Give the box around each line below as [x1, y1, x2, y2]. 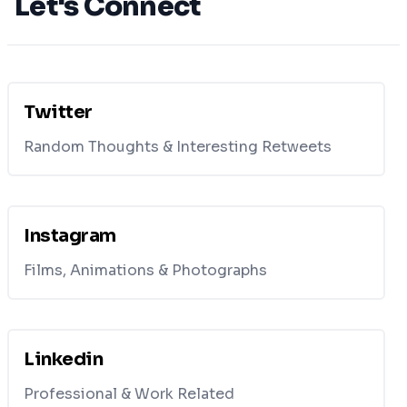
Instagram [24, 224, 116, 247]
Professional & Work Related [24, 384, 234, 403]
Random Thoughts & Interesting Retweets [24, 137, 332, 156]
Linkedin [24, 348, 103, 371]
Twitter [24, 101, 93, 124]
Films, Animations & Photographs [24, 261, 267, 280]
